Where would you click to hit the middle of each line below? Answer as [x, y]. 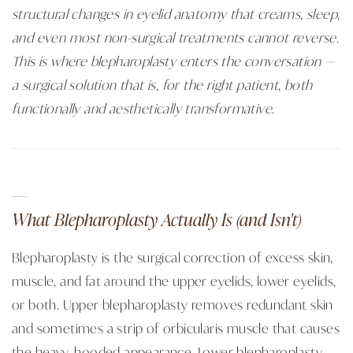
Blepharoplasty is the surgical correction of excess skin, [173, 256]
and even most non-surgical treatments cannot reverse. [176, 37]
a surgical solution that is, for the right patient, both [162, 84]
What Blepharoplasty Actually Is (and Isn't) [156, 219]
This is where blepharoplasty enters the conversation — [174, 60]
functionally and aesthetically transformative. [143, 108]
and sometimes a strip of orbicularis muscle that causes [176, 327]
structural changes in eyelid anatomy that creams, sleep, [176, 13]
